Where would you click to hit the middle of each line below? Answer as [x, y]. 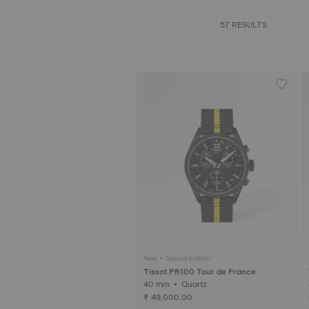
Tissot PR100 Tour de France [200, 272]
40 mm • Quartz [195, 285]
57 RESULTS [243, 25]
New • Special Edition [177, 259]
